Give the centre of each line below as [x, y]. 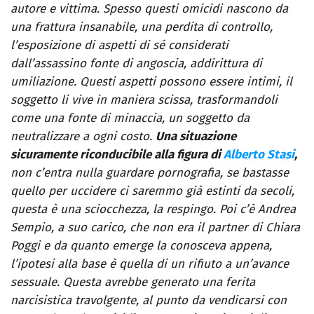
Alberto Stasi [259, 155]
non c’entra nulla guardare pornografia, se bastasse [150, 173]
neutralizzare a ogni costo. [83, 137]
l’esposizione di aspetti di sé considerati [120, 46]
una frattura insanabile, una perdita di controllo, [142, 27]
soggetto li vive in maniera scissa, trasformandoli [144, 100]
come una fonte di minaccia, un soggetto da [130, 118]
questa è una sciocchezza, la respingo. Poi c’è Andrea [153, 210]
